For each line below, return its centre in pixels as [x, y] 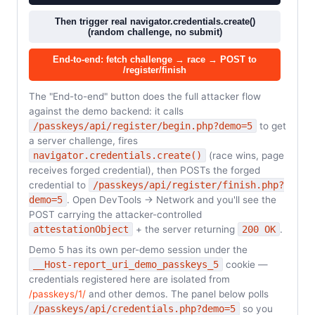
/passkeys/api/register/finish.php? [188, 185]
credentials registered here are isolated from [129, 279]
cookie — [245, 264]
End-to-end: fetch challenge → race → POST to [155, 59]
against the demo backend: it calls [106, 111]
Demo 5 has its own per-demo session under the [138, 250]
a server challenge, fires [83, 141]
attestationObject [81, 229]
